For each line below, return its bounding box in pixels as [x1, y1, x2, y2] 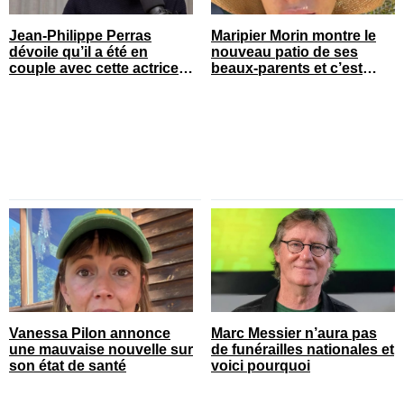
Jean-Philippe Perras [9, 27, 151, 43]
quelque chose [211, 76, 313, 92]
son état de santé [9, 357, 126, 373]
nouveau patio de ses [211, 43, 358, 60]
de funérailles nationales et [211, 341, 394, 357]
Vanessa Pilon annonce [9, 325, 170, 341]
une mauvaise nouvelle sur [9, 341, 193, 357]
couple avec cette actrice [9, 60, 179, 76]
